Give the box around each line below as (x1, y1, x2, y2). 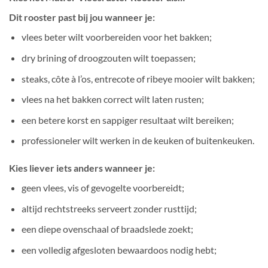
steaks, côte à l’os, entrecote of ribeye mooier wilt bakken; (21, 72, 255, 84)
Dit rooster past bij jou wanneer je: (9, 11, 155, 23)
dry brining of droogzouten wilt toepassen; (21, 52, 196, 64)
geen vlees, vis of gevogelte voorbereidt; (21, 182, 184, 194)
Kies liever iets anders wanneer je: (9, 162, 155, 174)
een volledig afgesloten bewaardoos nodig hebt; (21, 244, 217, 256)
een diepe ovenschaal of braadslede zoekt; (21, 223, 193, 235)
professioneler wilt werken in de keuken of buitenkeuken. (21, 135, 254, 147)
